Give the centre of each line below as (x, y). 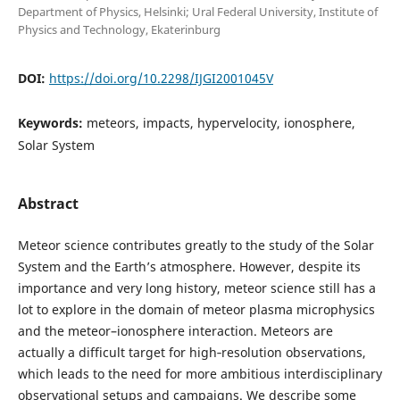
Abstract (48, 203)
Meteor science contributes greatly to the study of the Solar (196, 245)
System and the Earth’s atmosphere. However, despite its (189, 267)
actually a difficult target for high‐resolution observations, (192, 352)
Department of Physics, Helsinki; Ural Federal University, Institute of (197, 11)
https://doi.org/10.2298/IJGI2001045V (161, 78)
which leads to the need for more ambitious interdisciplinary (200, 374)
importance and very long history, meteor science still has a (196, 288)
